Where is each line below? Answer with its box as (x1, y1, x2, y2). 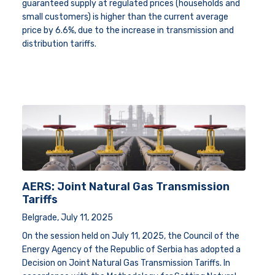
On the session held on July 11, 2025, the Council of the (22, 230, 239, 241)
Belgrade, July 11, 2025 (22, 212, 113, 223)
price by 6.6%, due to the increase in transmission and (22, 25, 234, 36)
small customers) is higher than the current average (22, 12, 228, 23)
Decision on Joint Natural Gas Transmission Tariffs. (22, 257, 223, 268)
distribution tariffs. (22, 39, 96, 50)
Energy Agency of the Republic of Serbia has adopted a (22, 244, 241, 255)
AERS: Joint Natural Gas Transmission (22, 179, 230, 193)
